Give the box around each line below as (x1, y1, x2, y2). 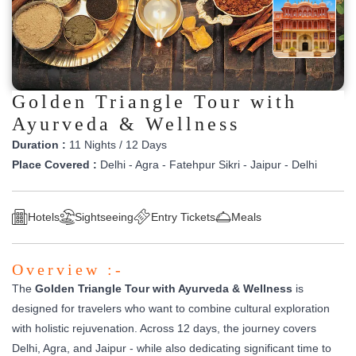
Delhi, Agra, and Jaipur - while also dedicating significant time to (12, 341, 331, 354)
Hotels (28, 210, 60, 223)
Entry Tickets (151, 210, 215, 223)
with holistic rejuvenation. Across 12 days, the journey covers (12, 321, 316, 335)
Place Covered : (12, 157, 97, 171)
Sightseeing (75, 210, 133, 223)
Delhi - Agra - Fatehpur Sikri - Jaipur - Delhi (97, 157, 317, 171)
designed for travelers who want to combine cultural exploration (12, 301, 330, 315)
